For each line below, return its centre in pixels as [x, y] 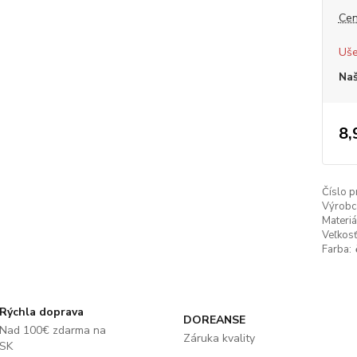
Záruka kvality [219, 338]
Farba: [336, 249]
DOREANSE [214, 320]
